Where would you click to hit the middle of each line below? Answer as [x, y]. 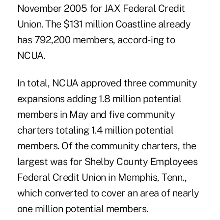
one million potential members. [82, 208]
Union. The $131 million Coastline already [104, 24]
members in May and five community [96, 114]
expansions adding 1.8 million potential [99, 98]
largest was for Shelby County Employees [107, 161]
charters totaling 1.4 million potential [95, 130]
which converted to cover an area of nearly [108, 193]
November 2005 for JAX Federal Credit [101, 8]
